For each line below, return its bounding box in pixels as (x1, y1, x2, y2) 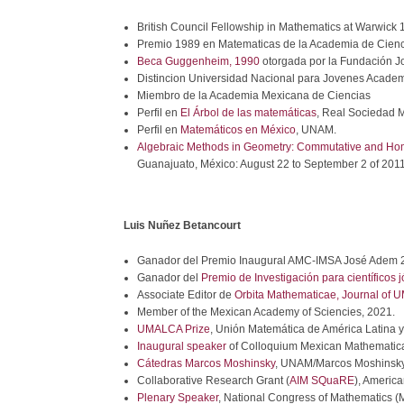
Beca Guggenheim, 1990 (137, 55, 260, 68)
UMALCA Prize (137, 323, 210, 335)
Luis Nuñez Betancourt (124, 219, 241, 232)
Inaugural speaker (137, 340, 226, 353)
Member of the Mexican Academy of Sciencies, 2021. (137, 306, 398, 318)
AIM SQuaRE (289, 374, 354, 387)
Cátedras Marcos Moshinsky (137, 357, 275, 370)
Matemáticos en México (180, 124, 296, 136)
